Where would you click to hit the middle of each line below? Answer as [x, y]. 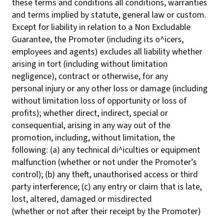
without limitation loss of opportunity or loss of [99, 101]
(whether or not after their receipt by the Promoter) [106, 211]
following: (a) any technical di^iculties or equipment [106, 150]
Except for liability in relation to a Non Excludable [101, 27]
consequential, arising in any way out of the [91, 125]
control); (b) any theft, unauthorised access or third [105, 175]
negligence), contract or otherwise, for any [90, 76]
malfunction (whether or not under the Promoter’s [104, 162]
